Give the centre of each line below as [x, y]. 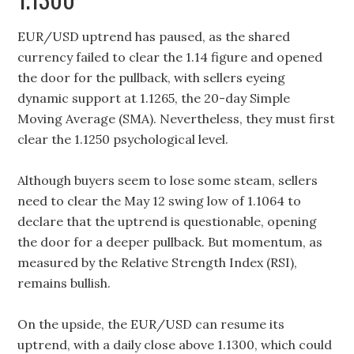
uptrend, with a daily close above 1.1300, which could [175, 345]
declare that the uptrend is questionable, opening [168, 221]
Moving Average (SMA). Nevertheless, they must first [177, 119]
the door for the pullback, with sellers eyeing [152, 77]
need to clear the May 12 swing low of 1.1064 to [160, 201]
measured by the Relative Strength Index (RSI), [158, 262]
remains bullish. [64, 283]
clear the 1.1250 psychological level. [123, 139]
